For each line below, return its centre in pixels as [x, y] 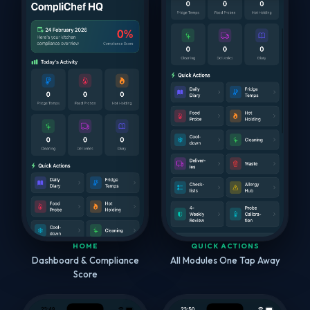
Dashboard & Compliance [85, 260]
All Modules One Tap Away [225, 260]
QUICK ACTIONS [225, 246]
